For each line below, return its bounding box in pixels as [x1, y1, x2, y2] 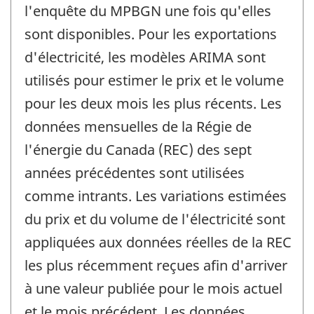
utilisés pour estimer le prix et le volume [25, 70, 284, 90]
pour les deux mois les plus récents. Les [25, 93, 282, 113]
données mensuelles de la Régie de [25, 116, 252, 136]
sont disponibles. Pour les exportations [25, 24, 277, 43]
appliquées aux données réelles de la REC [25, 232, 292, 252]
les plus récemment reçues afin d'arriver [25, 255, 287, 275]
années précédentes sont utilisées [25, 163, 245, 182]
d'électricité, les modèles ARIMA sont [25, 47, 266, 67]
